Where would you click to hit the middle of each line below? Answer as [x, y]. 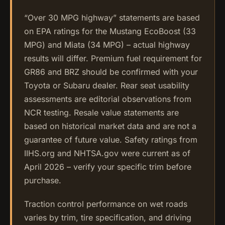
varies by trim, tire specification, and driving [108, 218]
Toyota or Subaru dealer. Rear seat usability [107, 86]
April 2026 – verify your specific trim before [108, 167]
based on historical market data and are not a [110, 126]
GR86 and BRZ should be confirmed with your [111, 72]
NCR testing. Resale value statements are [101, 113]
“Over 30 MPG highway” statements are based [112, 18]
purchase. [43, 181]
